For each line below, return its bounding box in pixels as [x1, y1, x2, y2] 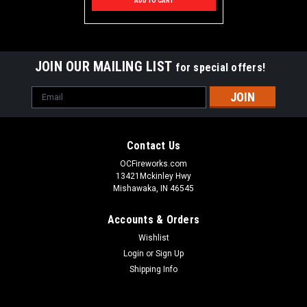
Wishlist [138, 232, 169, 243]
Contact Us [126, 138, 181, 152]
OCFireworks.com [120, 158, 187, 169]
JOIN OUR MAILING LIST [34, 58, 176, 75]
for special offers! [175, 60, 266, 74]
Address [32, 101, 69, 113]
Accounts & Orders [107, 212, 200, 226]
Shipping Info [130, 264, 177, 274]
